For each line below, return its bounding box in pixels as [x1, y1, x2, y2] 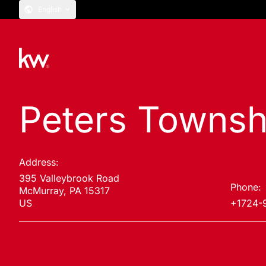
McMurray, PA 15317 [19, 185, 110, 197]
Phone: [230, 181, 261, 193]
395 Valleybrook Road [19, 172, 119, 184]
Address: [19, 156, 59, 168]
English [38, 5, 62, 14]
